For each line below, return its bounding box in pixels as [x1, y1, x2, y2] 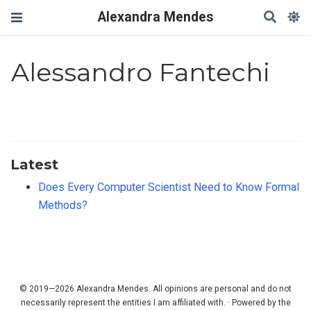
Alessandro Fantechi [11, 57, 271, 88]
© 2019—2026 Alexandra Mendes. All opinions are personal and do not [19, 283, 292, 294]
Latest [10, 155, 58, 173]
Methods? [38, 198, 87, 212]
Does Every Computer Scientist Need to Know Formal [38, 180, 299, 194]
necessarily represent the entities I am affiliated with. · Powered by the [20, 297, 291, 308]
